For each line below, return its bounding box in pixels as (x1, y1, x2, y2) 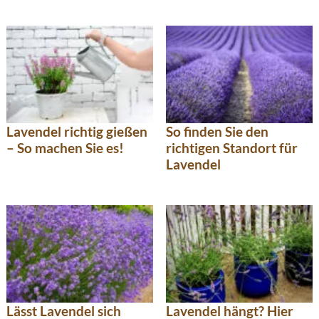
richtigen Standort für (166, 140, 298, 157)
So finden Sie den (166, 123, 268, 140)
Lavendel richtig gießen (6, 123, 147, 140)
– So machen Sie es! (6, 140, 124, 157)
